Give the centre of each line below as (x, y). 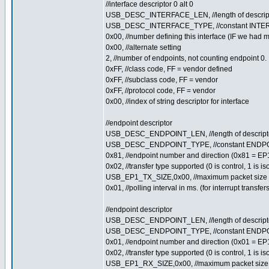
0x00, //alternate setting (144, 47)
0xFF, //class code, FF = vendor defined (169, 69)
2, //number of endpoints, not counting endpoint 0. (186, 58)
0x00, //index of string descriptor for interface (177, 101)
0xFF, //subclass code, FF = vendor (162, 80)
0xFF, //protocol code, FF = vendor (161, 91)
